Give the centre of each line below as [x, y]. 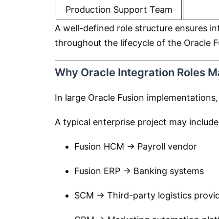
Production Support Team [119, 10]
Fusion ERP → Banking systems [139, 171]
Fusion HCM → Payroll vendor [136, 146]
